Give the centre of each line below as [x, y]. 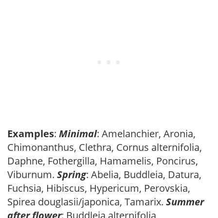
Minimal [78, 133]
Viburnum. [32, 174]
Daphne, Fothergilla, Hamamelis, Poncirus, [103, 161]
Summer [185, 201]
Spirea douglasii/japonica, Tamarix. [87, 201]
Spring [72, 174]
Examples [31, 133]
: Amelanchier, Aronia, [146, 133]
